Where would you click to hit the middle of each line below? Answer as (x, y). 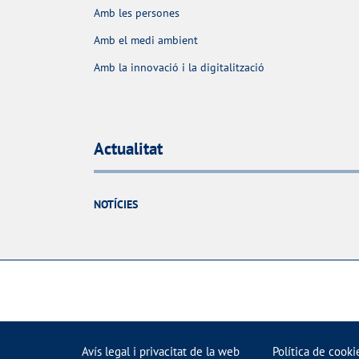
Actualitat (128, 148)
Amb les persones (137, 13)
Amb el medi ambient (146, 40)
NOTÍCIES (116, 205)
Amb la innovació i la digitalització (179, 68)
